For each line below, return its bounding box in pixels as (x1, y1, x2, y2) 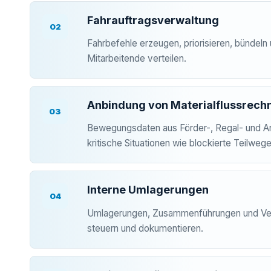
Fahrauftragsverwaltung (87, 14, 219, 27)
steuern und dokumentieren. (87, 222, 203, 234)
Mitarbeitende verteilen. (87, 53, 186, 65)
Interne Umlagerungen (87, 183, 209, 197)
